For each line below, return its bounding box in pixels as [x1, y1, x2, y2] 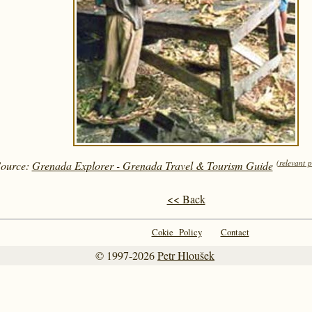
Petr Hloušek [157, 248, 214, 263]
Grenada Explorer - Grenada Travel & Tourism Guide [31, 158, 273, 173]
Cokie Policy [151, 226, 202, 238]
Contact [220, 226, 249, 238]
